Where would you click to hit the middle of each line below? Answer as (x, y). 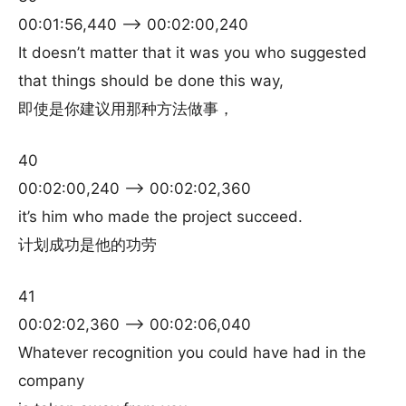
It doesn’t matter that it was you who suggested (193, 53)
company (51, 381)
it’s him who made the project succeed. (160, 217)
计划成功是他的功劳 (87, 245)
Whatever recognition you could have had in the (192, 353)
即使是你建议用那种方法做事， (126, 109)
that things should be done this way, (151, 81)
